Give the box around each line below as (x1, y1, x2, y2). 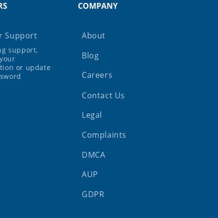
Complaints (82, 129, 127, 141)
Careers (82, 70, 113, 81)
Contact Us (82, 90, 125, 101)
